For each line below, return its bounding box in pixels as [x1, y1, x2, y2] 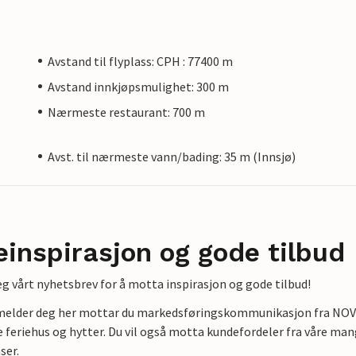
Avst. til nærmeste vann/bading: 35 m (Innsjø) [48, 148, 296, 164]
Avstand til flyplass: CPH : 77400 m [48, 52, 233, 69]
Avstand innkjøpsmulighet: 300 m [48, 78, 229, 95]
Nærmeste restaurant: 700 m [48, 103, 205, 120]
